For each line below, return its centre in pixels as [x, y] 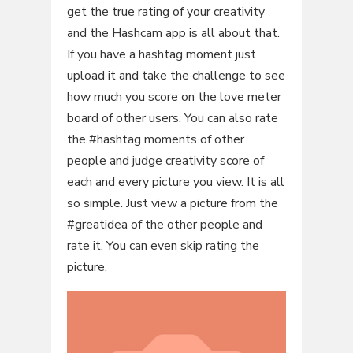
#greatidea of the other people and [164, 225]
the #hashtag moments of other [155, 140]
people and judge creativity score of [165, 161]
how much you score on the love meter [174, 97]
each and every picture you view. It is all [175, 182]
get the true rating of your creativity [165, 12]
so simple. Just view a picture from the [172, 204]
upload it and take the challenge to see [176, 76]
